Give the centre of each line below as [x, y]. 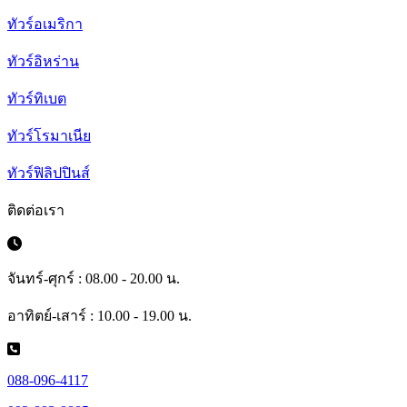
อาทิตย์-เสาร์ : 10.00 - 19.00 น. [99, 316]
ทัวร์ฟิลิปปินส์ [49, 174]
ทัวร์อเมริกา [45, 25]
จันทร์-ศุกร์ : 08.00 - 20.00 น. [94, 279]
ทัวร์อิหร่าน [43, 62]
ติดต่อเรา [36, 211]
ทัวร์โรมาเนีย [49, 136]
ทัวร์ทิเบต [37, 99]
